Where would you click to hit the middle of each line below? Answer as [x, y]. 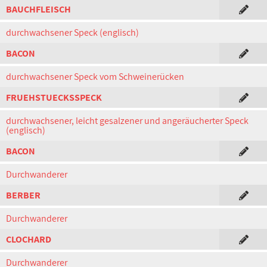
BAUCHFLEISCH [38, 9]
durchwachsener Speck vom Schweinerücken [95, 77]
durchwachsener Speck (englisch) [72, 32]
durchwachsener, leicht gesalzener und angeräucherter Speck [127, 121]
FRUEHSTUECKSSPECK [54, 97]
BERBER [23, 195]
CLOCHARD [29, 239]
